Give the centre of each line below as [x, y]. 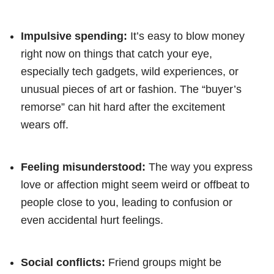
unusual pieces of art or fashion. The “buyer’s [131, 90]
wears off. [45, 125]
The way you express [199, 167]
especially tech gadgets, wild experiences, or [130, 72]
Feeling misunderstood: [83, 167]
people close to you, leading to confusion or [127, 203]
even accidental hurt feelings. [92, 220]
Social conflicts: [63, 263]
